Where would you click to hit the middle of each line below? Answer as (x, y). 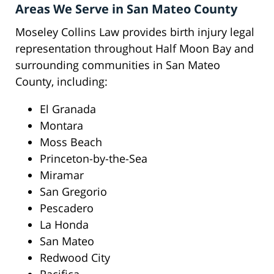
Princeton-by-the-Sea (94, 159)
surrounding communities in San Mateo (118, 65)
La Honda (64, 225)
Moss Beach (71, 142)
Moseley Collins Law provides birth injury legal (135, 32)
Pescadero (67, 208)
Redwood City (75, 258)
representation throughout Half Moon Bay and (135, 49)
